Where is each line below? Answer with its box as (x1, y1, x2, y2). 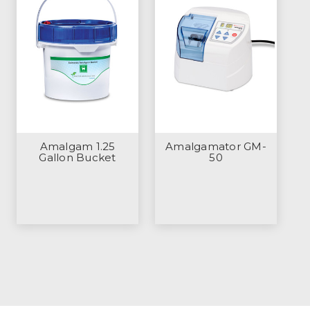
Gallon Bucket (39, 151, 116, 165)
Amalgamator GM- (165, 140, 266, 154)
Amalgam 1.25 (39, 140, 116, 154)
